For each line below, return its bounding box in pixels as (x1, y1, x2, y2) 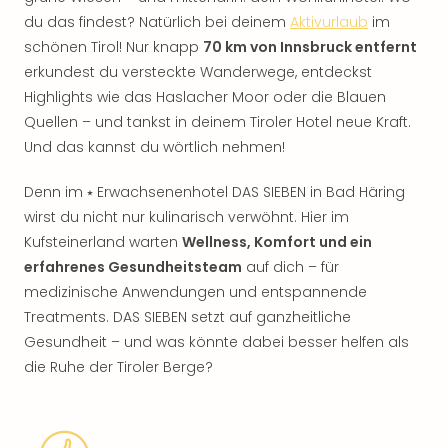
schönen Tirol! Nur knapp (24, 37, 203, 57)
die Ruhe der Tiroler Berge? (24, 357, 213, 377)
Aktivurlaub (290, 12, 368, 32)
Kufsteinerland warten (24, 232, 182, 252)
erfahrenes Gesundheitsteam (24, 257, 242, 277)
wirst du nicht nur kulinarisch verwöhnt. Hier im (24, 207, 349, 227)
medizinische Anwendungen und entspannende (24, 282, 367, 302)
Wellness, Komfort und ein (182, 232, 372, 252)
